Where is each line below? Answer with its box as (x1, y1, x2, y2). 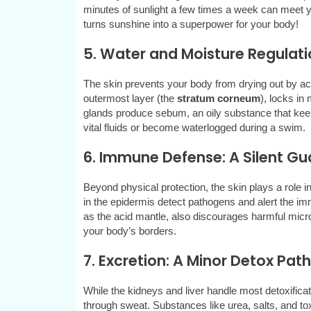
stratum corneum (176, 92, 260, 105)
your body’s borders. (83, 225, 176, 237)
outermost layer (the (83, 92, 177, 105)
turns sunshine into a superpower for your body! (83, 18, 299, 31)
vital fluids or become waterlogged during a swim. (83, 121, 305, 134)
